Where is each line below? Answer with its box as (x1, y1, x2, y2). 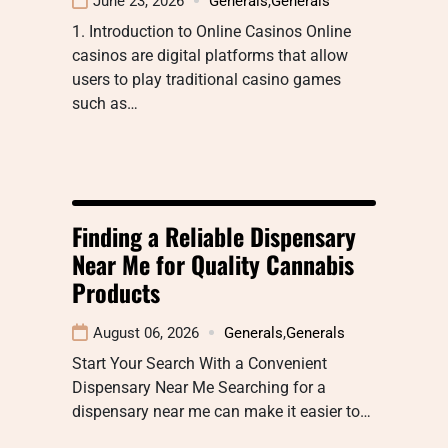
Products (72, 273, 160, 310)
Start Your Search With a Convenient (72, 353, 327, 373)
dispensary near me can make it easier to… (72, 401, 371, 421)
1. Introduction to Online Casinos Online (72, 21, 351, 41)
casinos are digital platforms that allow (72, 45, 348, 65)
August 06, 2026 (93, 323, 199, 342)
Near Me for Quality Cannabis (72, 245, 354, 282)
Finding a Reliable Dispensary (72, 217, 356, 254)
